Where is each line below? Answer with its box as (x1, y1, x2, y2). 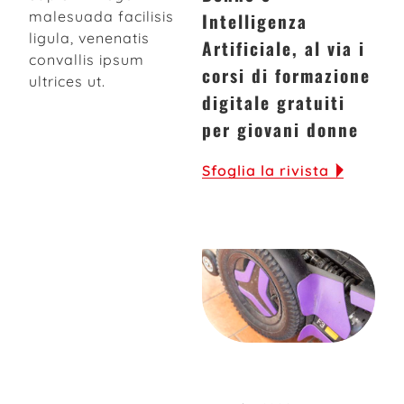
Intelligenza (202, 8, 308, 34)
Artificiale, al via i (202, 35, 365, 61)
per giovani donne (202, 116, 359, 142)
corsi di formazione (202, 62, 371, 88)
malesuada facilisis (29, 7, 174, 25)
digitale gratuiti (202, 89, 345, 115)
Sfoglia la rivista (202, 161, 329, 179)
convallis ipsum (29, 50, 144, 69)
